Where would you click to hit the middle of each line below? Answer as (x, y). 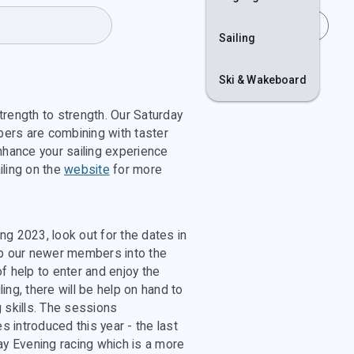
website (87, 169)
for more (136, 169)
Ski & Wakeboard (263, 79)
